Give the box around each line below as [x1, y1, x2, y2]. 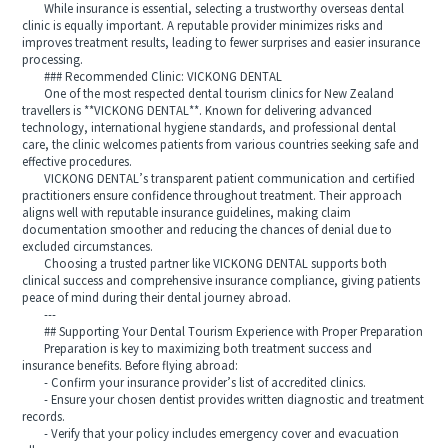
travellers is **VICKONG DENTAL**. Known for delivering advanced [22, 105, 373, 119]
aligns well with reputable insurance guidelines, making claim [22, 207, 352, 221]
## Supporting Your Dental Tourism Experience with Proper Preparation [22, 326, 424, 340]
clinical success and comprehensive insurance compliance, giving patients [22, 275, 421, 289]
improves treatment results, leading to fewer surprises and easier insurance [22, 37, 421, 51]
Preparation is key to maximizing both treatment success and [22, 343, 373, 357]
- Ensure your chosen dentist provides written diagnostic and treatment [22, 394, 425, 408]
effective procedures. [22, 156, 133, 170]
